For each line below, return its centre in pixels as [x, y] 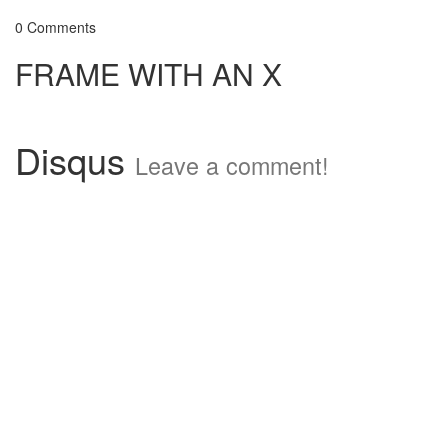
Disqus [75, 159]
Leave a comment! [232, 165]
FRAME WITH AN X [148, 73]
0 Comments [55, 27]
